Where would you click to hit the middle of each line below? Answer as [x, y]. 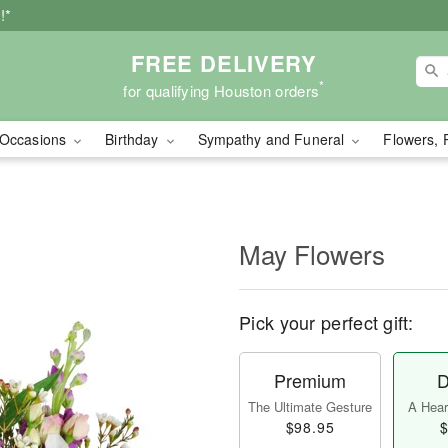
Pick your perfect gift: [326, 322]
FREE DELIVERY [224, 62]
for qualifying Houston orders [221, 90]
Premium [310, 380]
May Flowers [312, 253]
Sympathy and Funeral [273, 139]
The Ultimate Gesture [310, 406]
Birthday [134, 139]
